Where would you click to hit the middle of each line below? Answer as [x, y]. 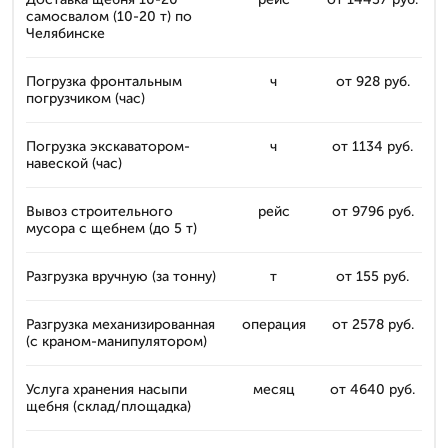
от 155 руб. [372, 276]
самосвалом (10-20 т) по [109, 16]
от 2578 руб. [372, 324]
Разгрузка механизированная [120, 324]
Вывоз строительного [99, 211]
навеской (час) [74, 163]
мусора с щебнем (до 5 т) [111, 228]
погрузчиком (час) [85, 98]
